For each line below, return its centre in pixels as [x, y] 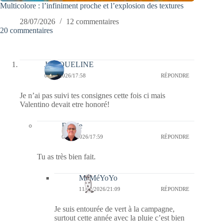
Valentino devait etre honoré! [65, 105]
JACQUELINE [69, 65]
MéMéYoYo [98, 178]
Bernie [72, 126]
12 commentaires [92, 22]
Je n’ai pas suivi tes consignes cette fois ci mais [92, 96]
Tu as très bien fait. [66, 157]
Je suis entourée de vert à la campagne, [114, 209]
